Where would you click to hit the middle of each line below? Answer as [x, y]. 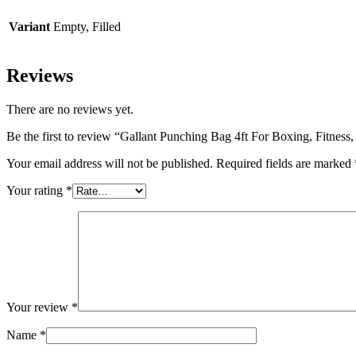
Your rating [36, 190]
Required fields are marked [285, 163]
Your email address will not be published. [110, 163]
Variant [29, 27]
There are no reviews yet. [70, 109]
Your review [39, 307]
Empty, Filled [87, 27]
